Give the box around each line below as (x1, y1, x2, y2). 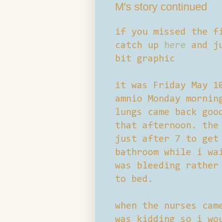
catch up (115, 40, 164, 51)
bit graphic (115, 54, 175, 64)
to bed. (115, 174, 153, 184)
